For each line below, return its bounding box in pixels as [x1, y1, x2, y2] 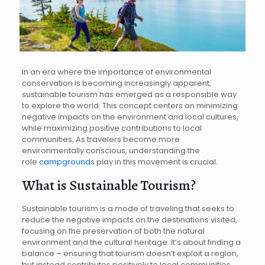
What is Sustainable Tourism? [21, 175, 196, 195]
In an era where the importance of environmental [21, 66, 211, 77]
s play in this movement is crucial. [90, 156, 218, 167]
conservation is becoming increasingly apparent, [21, 77, 211, 89]
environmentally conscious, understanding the [21, 144, 200, 156]
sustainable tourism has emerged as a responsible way [21, 88, 237, 100]
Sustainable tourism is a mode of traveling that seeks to [21, 202, 234, 214]
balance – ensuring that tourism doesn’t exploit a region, [21, 247, 238, 259]
